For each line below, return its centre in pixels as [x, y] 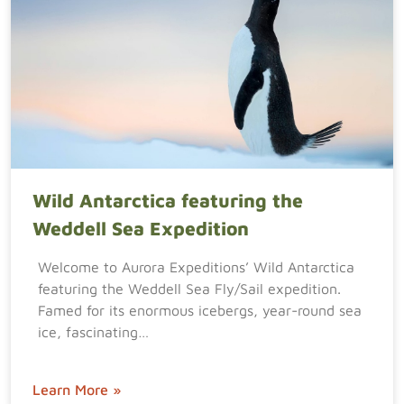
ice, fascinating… [93, 332]
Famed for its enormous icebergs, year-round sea [200, 310]
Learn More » [77, 390]
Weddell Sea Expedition [141, 228]
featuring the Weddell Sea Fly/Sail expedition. [194, 289]
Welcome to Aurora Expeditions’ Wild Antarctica [196, 267]
